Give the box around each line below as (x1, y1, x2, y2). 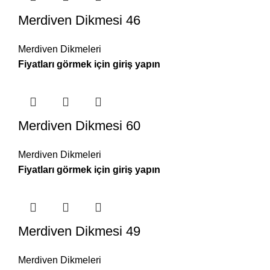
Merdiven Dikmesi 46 (18, 13, 140, 28)
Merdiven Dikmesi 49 (18, 224, 140, 239)
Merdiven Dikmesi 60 (18, 118, 140, 134)
